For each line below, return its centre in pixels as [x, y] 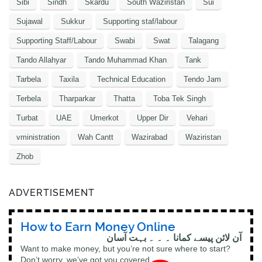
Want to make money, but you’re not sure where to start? [125, 248]
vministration [38, 137]
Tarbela [29, 79]
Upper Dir [153, 118]
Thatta [124, 98]
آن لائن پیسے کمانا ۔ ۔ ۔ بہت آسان [174, 237]
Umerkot [104, 118]
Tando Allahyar [41, 60]
